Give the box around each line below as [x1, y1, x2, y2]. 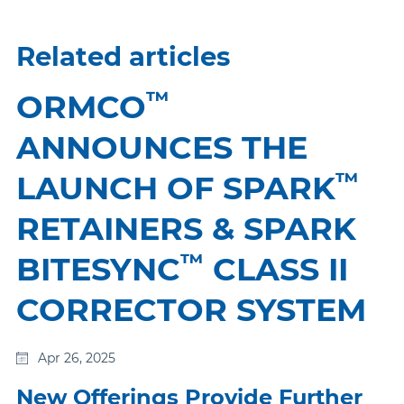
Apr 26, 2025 [38, 350, 115, 366]
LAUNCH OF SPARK [16, 169, 335, 207]
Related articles [16, 41, 230, 72]
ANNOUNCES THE [16, 128, 308, 167]
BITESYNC [16, 250, 180, 289]
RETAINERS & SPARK [16, 209, 356, 248]
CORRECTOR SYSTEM [16, 290, 366, 329]
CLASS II [204, 250, 348, 289]
